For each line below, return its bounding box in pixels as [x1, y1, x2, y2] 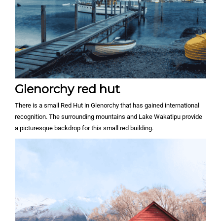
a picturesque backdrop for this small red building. [15, 124, 153, 132]
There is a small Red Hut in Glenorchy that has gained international [15, 102, 199, 110]
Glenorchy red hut [15, 82, 120, 97]
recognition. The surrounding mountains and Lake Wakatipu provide [15, 113, 202, 121]
